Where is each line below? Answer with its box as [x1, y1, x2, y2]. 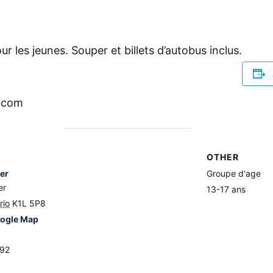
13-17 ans [207, 184, 246, 194]
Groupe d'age [207, 168, 261, 179]
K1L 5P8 [12, 198, 46, 208]
